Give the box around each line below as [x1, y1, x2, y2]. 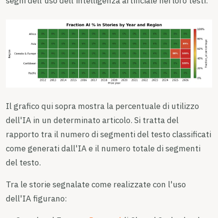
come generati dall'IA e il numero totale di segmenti [6, 143, 200, 154]
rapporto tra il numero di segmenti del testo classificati [6, 129, 211, 140]
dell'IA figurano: [6, 193, 67, 204]
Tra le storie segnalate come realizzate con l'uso [6, 179, 186, 190]
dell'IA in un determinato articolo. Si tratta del [6, 115, 179, 126]
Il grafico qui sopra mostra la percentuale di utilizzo [6, 101, 199, 112]
